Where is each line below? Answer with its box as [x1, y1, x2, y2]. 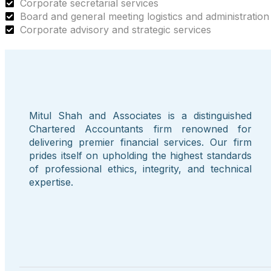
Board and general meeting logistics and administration [20, 10, 269, 23]
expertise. [29, 176, 73, 189]
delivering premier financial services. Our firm [29, 136, 252, 149]
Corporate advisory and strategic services [20, 24, 211, 36]
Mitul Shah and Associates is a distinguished [29, 109, 252, 122]
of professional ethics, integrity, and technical [29, 163, 252, 175]
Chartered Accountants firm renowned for [29, 123, 252, 135]
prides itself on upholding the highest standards [29, 149, 252, 162]
